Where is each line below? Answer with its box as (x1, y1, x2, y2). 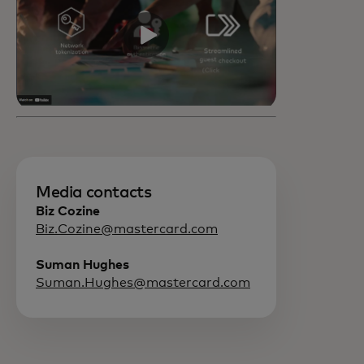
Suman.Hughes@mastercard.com (36, 276, 250, 290)
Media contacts (36, 184, 152, 201)
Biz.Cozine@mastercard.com (36, 223, 218, 236)
